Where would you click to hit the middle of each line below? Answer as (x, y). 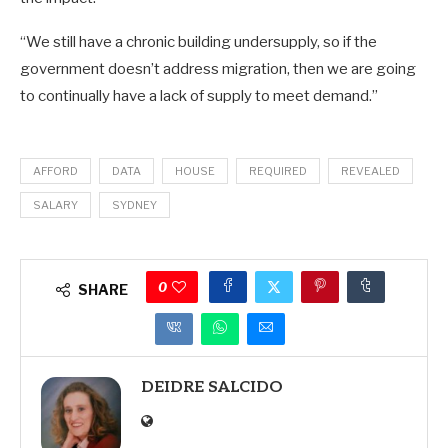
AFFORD (55, 171)
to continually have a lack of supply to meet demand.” (199, 96)
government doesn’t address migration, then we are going (218, 69)
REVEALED (370, 171)
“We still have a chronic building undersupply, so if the (198, 42)
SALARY (55, 205)
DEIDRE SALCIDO (212, 388)
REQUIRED (278, 171)
